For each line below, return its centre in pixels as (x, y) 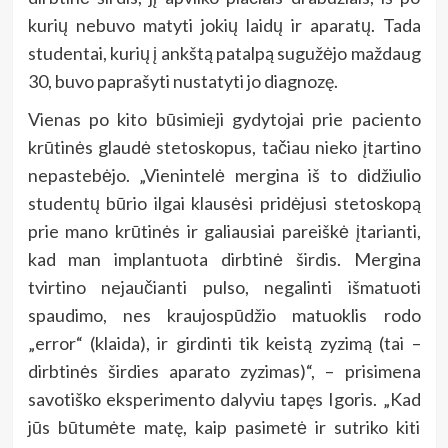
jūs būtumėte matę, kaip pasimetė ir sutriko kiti (224, 427)
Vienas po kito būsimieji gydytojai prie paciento (224, 119)
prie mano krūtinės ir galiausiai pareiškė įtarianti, (224, 231)
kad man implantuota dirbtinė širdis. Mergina (224, 259)
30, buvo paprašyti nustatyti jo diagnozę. (182, 81)
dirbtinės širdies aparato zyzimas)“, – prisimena (224, 371)
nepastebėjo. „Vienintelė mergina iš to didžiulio (224, 175)
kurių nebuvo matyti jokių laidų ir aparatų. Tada (224, 25)
